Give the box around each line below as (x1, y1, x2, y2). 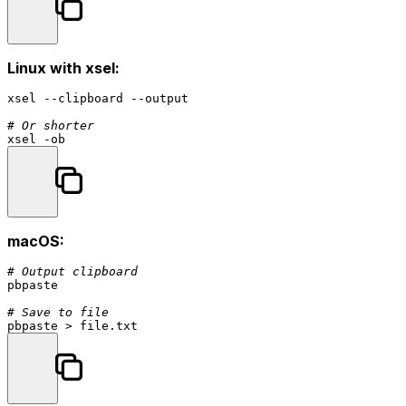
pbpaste (7, 277, 58, 292)
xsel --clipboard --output (7, 91, 188, 105)
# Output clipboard (7, 264, 138, 278)
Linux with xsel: (7, 58, 120, 77)
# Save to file (7, 304, 109, 319)
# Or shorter (7, 118, 94, 132)
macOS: (7, 231, 64, 250)
